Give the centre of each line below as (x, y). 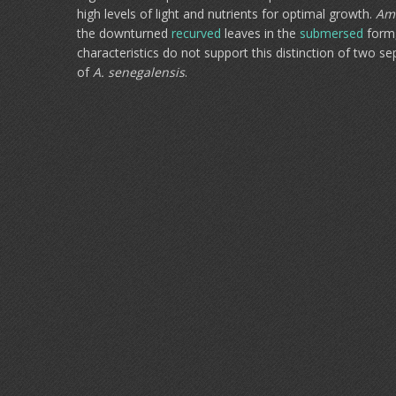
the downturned (124, 33)
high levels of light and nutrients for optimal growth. (226, 14)
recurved (196, 33)
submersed (331, 33)
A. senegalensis (139, 72)
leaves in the (260, 33)
